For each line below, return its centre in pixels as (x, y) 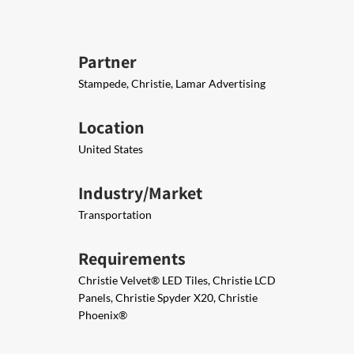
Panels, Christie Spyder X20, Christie (168, 298)
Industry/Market (140, 193)
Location (111, 127)
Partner (107, 62)
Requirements (132, 258)
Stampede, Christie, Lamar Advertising (172, 83)
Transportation (115, 215)
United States (111, 149)
